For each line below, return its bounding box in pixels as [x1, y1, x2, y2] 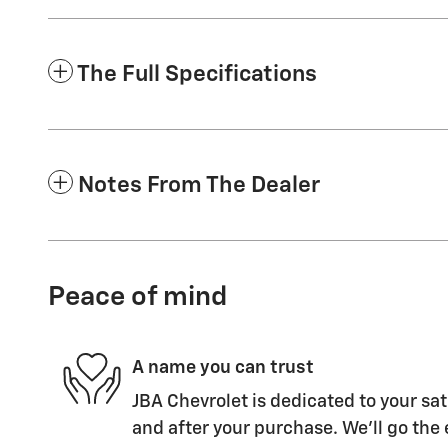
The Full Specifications [77, 63, 317, 87]
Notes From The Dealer [78, 174, 320, 198]
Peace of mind [48, 284, 227, 312]
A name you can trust [132, 358, 314, 377]
